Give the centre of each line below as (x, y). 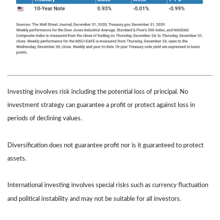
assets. (17, 159)
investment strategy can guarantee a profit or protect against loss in (101, 105)
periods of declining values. (45, 119)
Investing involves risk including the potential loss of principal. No (98, 92)
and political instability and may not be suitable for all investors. (94, 199)
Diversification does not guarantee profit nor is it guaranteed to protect (106, 145)
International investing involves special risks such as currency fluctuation (108, 185)
